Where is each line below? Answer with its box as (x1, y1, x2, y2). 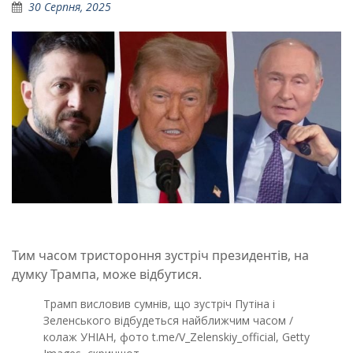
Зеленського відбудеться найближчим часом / (43, 313, 293, 329)
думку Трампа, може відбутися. (12, 266, 202, 284)
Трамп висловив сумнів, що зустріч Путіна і (43, 296, 275, 312)
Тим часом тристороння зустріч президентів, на (12, 247, 309, 265)
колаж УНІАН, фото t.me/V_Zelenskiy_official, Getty (43, 329, 310, 345)
